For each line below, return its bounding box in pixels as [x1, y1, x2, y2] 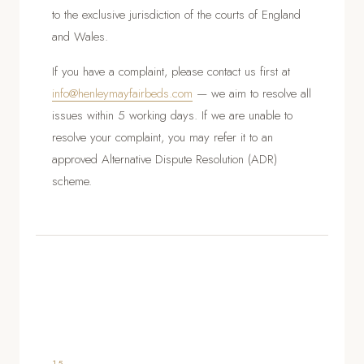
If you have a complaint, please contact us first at [52, 62, 290, 80]
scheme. [52, 171, 92, 190]
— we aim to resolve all [193, 84, 311, 102]
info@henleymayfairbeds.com [52, 84, 193, 102]
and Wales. [52, 27, 108, 45]
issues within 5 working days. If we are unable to [52, 106, 292, 124]
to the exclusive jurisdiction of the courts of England [52, 5, 301, 24]
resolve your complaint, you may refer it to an [52, 128, 273, 146]
